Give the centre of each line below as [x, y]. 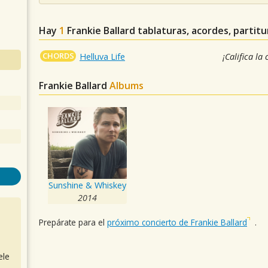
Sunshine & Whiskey [87, 185]
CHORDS [58, 56]
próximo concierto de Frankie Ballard [177, 222]
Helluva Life [103, 57]
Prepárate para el [73, 222]
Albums [127, 86]
